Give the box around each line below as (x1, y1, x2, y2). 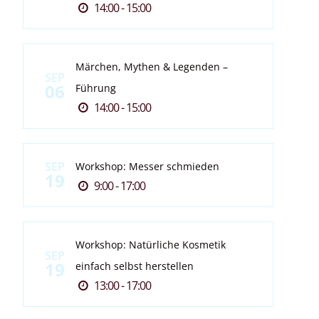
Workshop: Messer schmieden (75, 159, 219, 174)
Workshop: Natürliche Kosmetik (75, 238, 226, 252)
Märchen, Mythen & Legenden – (75, 60, 228, 74)
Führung (75, 81, 116, 95)
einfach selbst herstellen (75, 259, 194, 273)
